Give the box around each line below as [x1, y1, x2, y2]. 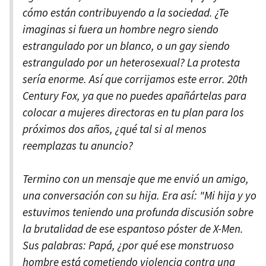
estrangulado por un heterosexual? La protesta [23, 55, 240, 69]
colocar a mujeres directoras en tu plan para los [23, 104, 244, 119]
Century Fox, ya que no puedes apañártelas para [23, 88, 246, 103]
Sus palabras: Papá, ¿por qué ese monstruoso [23, 237, 234, 252]
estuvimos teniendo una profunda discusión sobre [23, 204, 254, 219]
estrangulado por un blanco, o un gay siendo [23, 38, 230, 53]
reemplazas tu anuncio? [23, 138, 133, 153]
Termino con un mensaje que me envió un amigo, [23, 171, 249, 186]
